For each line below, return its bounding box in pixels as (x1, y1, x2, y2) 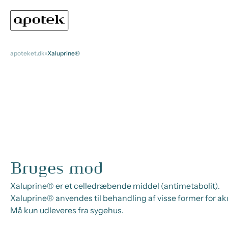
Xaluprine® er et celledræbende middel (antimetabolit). (10, 181, 220, 191)
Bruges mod (10, 160, 103, 177)
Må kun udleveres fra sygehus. (10, 205, 124, 215)
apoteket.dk (10, 49, 45, 57)
